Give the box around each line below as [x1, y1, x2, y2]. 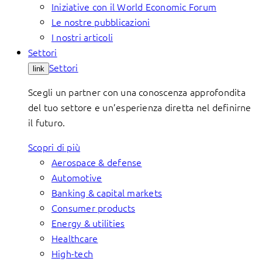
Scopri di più [28, 140, 81, 153]
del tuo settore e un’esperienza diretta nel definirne [28, 101, 251, 113]
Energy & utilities [51, 216, 125, 229]
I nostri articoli [51, 30, 113, 43]
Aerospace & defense [51, 156, 142, 168]
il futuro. [28, 116, 65, 129]
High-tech [51, 247, 94, 260]
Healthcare [51, 232, 98, 244]
